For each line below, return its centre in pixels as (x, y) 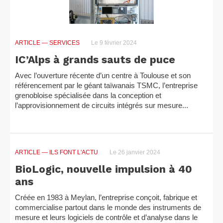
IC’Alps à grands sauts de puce (95, 59)
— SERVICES (61, 43)
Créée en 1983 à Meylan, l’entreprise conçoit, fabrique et (106, 197)
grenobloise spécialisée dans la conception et (88, 95)
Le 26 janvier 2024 (134, 152)
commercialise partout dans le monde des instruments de (108, 207)
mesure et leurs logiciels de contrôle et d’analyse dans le (106, 217)
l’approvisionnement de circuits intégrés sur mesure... (102, 105)
